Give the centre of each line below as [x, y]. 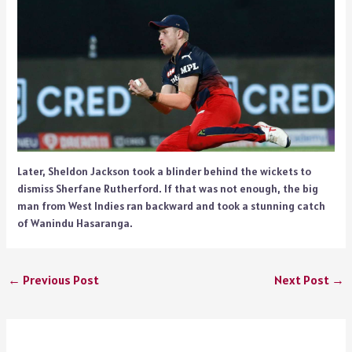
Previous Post [59, 279]
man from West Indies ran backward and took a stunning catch [171, 205]
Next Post [303, 279]
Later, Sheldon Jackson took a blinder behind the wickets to [164, 171]
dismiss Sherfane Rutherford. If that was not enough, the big [167, 188]
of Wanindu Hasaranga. [75, 223]
